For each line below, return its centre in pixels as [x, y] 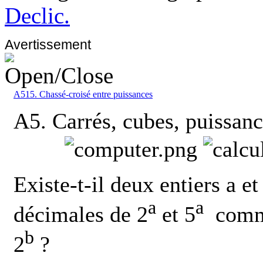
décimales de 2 [81, 214]
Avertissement [48, 44]
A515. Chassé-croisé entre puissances [83, 94]
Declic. [37, 15]
